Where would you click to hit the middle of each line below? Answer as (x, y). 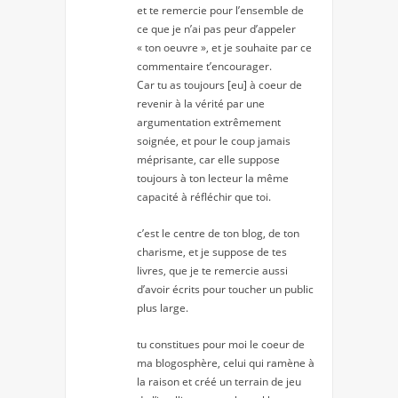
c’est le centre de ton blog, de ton (218, 234)
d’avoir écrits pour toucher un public (225, 290)
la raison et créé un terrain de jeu (219, 382)
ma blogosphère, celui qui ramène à (226, 363)
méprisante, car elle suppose (208, 160)
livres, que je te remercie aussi (212, 271)
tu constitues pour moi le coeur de (221, 345)
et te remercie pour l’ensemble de (220, 11)
